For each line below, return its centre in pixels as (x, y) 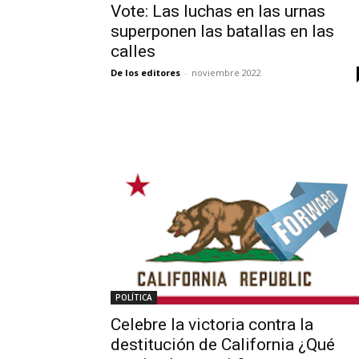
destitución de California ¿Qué (223, 345)
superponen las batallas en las (222, 31)
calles (133, 51)
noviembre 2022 (226, 72)
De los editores (145, 72)
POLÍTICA (134, 298)
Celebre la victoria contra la (212, 325)
